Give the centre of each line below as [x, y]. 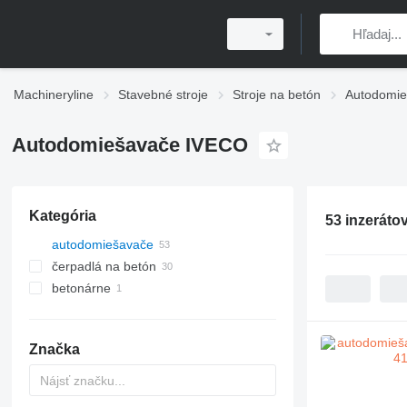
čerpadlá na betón [104, 266]
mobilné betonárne [124, 310]
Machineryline [54, 94]
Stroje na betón [277, 94]
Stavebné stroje [163, 94]
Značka [54, 349]
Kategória [62, 216]
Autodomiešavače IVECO [129, 145]
